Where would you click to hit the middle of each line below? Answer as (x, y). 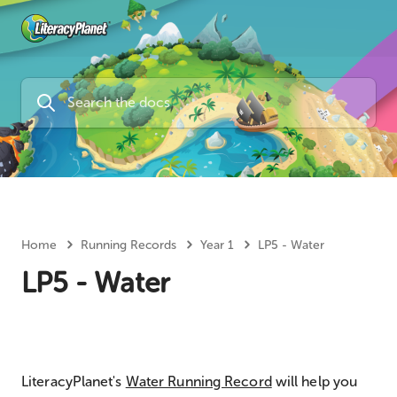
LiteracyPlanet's (74, 381)
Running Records (128, 245)
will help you (315, 381)
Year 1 (217, 245)
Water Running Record (198, 381)
